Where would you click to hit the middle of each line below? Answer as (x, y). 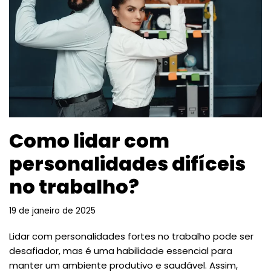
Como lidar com (89, 141)
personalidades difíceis (127, 164)
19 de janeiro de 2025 (52, 211)
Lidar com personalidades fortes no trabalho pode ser (131, 237)
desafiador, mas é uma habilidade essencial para (121, 251)
